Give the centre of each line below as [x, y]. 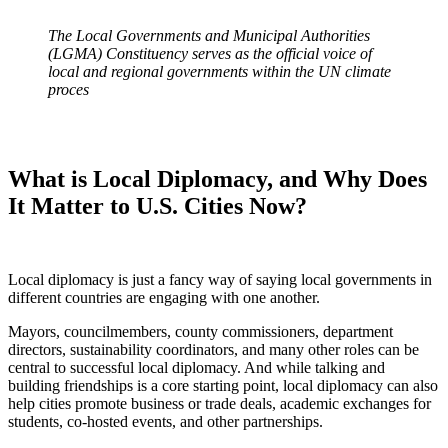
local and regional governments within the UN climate [219, 72]
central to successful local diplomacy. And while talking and [196, 368]
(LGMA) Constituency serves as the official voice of [210, 54]
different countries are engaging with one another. [166, 298]
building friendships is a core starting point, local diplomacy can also [223, 386]
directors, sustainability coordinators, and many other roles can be [213, 350]
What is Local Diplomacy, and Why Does [217, 179]
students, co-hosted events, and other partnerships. [165, 422]
